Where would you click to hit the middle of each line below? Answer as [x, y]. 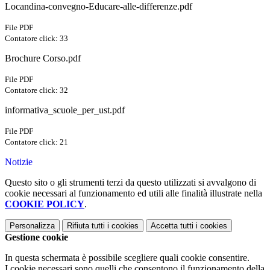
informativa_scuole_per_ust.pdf [65, 110]
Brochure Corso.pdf [43, 58]
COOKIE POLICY [45, 204]
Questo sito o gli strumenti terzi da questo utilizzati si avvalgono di [130, 183]
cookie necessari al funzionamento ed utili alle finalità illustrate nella [133, 193]
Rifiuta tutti [86, 226]
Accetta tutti [172, 226]
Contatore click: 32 [36, 90]
